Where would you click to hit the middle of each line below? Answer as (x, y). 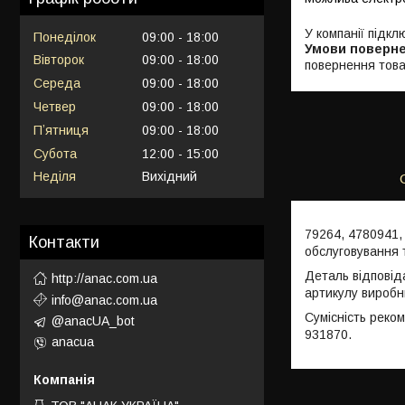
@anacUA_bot (93, 320)
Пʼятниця (61, 130)
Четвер (55, 106)
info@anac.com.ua (104, 300)
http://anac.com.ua (104, 278)
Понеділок (65, 37)
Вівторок (59, 60)
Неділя (55, 177)
